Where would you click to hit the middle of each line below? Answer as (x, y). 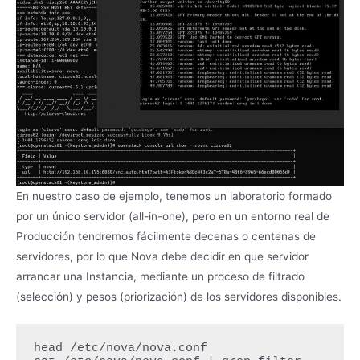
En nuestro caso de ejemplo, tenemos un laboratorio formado (174, 196)
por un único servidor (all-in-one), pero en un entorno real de (173, 216)
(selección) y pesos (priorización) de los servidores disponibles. (179, 296)
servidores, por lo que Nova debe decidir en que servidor (162, 256)
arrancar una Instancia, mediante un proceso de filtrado (160, 276)
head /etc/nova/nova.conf (120, 349)
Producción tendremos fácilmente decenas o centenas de (166, 236)
